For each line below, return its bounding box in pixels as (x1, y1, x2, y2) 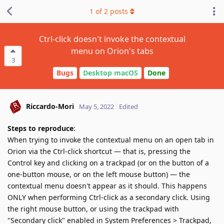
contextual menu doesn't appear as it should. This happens (7, 180, 207, 190)
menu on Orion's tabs (70, 45, 153, 56)
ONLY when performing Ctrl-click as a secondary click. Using (7, 192, 210, 202)
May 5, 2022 (79, 101, 114, 111)
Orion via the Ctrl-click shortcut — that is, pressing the (7, 146, 190, 156)
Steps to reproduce (7, 123, 73, 133)
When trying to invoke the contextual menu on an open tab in (7, 134, 214, 144)
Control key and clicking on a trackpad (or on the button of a (7, 157, 209, 167)
